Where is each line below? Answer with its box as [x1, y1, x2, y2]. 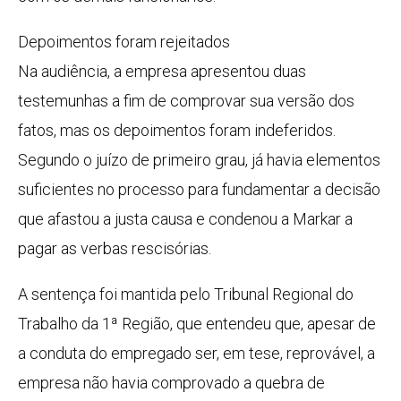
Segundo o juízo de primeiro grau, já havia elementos [18, 150, 380, 170]
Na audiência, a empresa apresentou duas [18, 62, 306, 81]
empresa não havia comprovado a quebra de [18, 373, 325, 393]
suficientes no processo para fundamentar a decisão [18, 180, 380, 200]
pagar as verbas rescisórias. [18, 239, 211, 259]
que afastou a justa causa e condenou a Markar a [18, 209, 353, 229]
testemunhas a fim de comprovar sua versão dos [18, 91, 354, 111]
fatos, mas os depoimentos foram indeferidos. [18, 121, 336, 141]
